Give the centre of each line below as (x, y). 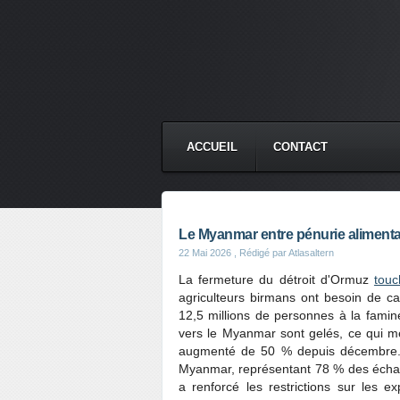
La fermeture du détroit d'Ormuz (276, 279)
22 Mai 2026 (205, 253)
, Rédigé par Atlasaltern (283, 253)
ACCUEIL (212, 147)
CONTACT (300, 147)
